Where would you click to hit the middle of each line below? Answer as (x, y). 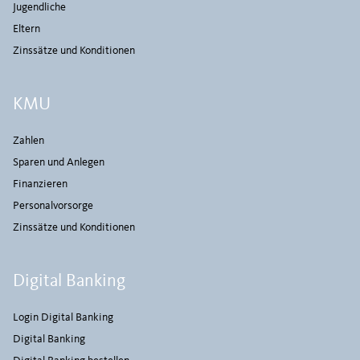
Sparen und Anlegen (59, 162)
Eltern (27, 29)
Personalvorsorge (53, 206)
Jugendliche (39, 7)
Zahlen (29, 141)
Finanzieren (40, 184)
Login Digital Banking (63, 317)
